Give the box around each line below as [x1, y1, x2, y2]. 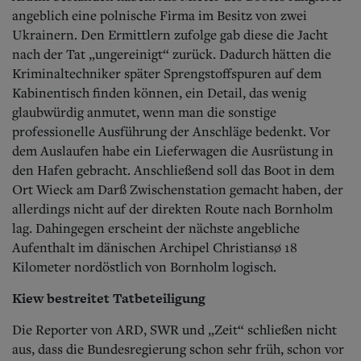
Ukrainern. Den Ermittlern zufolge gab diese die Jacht [12, 25, 328, 44]
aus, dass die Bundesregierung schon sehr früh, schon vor [12, 339, 344, 358]
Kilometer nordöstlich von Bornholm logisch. [12, 257, 276, 276]
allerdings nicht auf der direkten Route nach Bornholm [12, 199, 333, 218]
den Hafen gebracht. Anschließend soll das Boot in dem [12, 160, 334, 179]
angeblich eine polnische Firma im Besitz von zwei [12, 6, 307, 24]
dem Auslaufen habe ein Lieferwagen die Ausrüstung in [12, 141, 334, 160]
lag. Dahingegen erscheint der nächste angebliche [12, 218, 300, 237]
